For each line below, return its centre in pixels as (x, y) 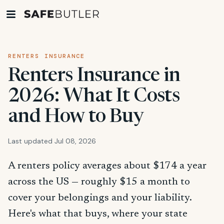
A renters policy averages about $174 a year (107, 166)
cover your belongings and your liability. (100, 198)
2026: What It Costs (94, 97)
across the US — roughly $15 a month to (99, 182)
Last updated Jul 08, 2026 (52, 141)
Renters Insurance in (94, 76)
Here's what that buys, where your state (98, 214)
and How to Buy (76, 117)
